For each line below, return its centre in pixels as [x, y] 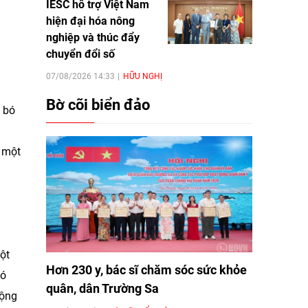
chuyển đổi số [80, 54]
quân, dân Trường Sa [102, 288]
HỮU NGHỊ [143, 76]
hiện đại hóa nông [90, 21]
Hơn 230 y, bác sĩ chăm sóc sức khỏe [146, 269]
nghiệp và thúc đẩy [93, 37]
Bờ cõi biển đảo [98, 104]
